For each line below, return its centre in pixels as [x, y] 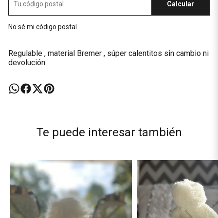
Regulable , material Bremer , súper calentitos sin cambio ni [108, 53]
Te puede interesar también [109, 132]
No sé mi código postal [42, 27]
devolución [27, 63]
